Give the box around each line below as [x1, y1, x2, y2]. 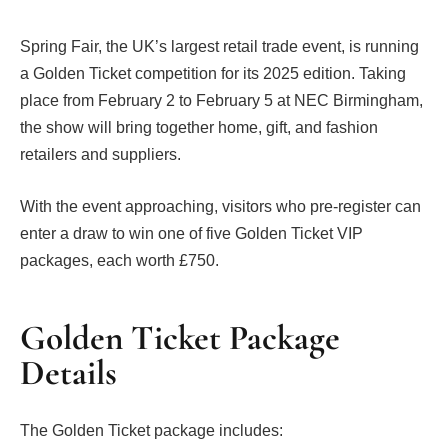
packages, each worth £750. [20, 251, 219, 269]
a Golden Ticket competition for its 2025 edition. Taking [20, 65, 406, 82]
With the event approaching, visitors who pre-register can [20, 197, 421, 215]
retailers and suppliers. [20, 146, 181, 163]
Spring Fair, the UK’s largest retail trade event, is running [20, 38, 419, 55]
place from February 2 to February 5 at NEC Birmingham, [20, 92, 423, 109]
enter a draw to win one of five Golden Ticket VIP [20, 224, 363, 242]
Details [20, 351, 117, 394]
